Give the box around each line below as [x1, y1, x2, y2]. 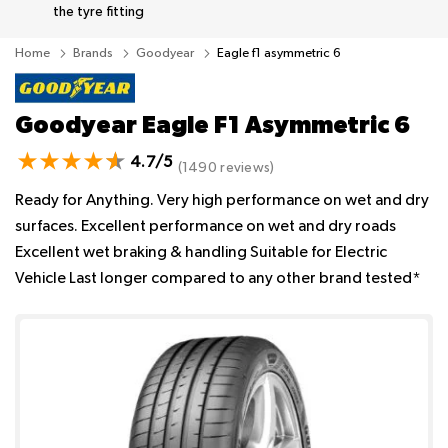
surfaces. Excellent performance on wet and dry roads [15, 219, 396, 236]
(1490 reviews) [177, 161, 275, 176]
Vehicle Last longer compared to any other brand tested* [15, 271, 421, 288]
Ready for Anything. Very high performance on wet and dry [15, 193, 429, 210]
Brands [73, 47, 116, 60]
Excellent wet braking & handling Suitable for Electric [15, 245, 387, 262]
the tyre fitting [53, 5, 144, 19]
